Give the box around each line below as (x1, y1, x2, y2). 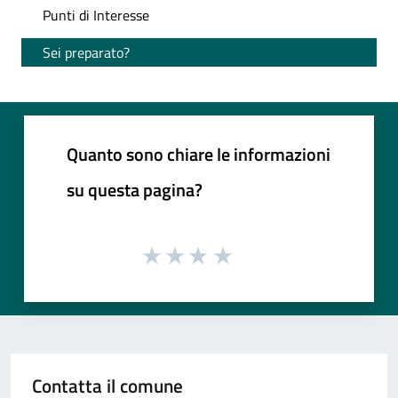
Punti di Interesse (43, 4, 149, 27)
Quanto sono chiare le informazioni (67, 140, 330, 169)
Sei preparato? (43, 42, 130, 64)
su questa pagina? (67, 176, 203, 204)
